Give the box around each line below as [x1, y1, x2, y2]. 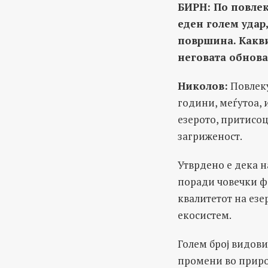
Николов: [178, 79, 228, 93]
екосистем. [178, 208, 232, 222]
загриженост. [178, 129, 242, 143]
